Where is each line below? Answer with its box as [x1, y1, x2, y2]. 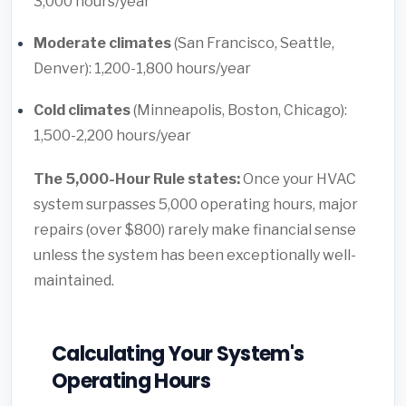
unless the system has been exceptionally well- [34, 246, 356, 264]
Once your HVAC [240, 169, 356, 188]
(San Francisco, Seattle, [171, 34, 334, 52]
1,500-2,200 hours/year [34, 126, 191, 144]
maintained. [34, 271, 114, 289]
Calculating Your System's [52, 339, 304, 368]
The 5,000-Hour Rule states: [34, 169, 240, 188]
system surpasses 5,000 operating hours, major [34, 195, 358, 213]
